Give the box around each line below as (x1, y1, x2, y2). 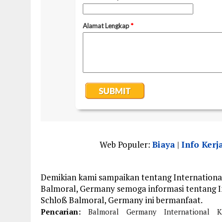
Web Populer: (99, 139, 152, 150)
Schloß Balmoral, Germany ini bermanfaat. (41, 194, 203, 206)
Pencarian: (41, 207, 81, 217)
